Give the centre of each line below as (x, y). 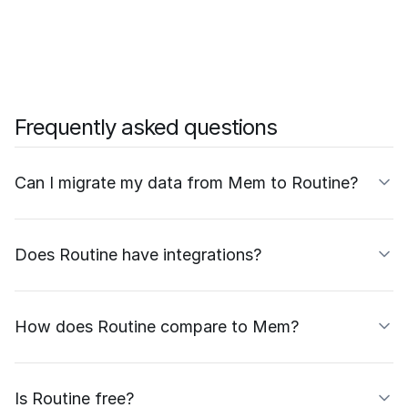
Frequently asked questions (146, 127)
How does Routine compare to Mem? (157, 326)
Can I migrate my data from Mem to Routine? (186, 182)
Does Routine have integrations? (138, 254)
